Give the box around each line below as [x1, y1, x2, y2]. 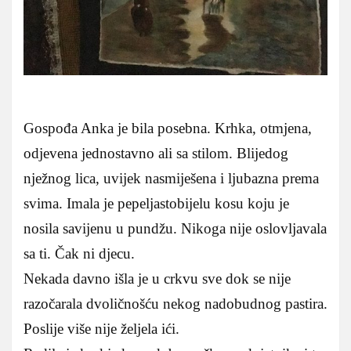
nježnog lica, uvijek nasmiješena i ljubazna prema [24, 169, 319, 186]
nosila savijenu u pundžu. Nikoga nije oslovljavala [24, 219, 327, 237]
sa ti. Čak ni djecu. [24, 244, 135, 262]
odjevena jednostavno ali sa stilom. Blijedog [24, 144, 288, 161]
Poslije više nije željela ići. [24, 320, 179, 337]
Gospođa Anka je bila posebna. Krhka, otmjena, [24, 119, 312, 136]
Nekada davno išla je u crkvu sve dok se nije [24, 270, 291, 287]
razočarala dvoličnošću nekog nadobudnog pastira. [24, 295, 327, 312]
